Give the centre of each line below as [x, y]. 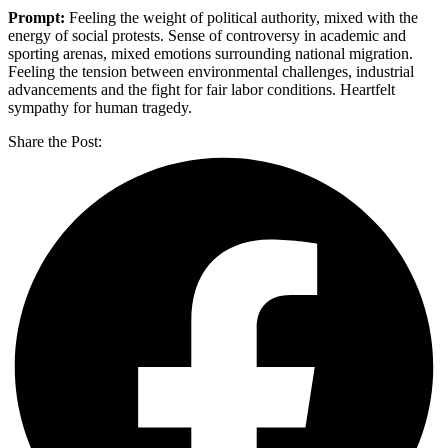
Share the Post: [55, 141]
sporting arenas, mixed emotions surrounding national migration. [210, 53]
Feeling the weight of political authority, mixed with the [241, 17]
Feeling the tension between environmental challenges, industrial [211, 71]
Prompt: [36, 17]
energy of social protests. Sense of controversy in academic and [207, 35]
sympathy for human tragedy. [100, 107]
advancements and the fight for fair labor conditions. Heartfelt [201, 89]
